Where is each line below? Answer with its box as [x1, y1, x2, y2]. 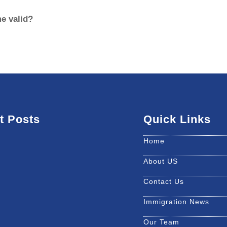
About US [143, 157, 178, 165]
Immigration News [143, 197, 209, 206]
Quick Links [143, 112, 211, 126]
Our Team [143, 217, 179, 226]
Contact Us [143, 177, 184, 185]
